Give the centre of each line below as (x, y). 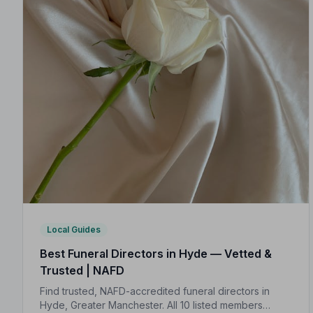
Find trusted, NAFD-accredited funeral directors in (155, 291)
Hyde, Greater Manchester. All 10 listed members (151, 305)
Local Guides (74, 230)
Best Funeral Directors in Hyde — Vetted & (156, 254)
